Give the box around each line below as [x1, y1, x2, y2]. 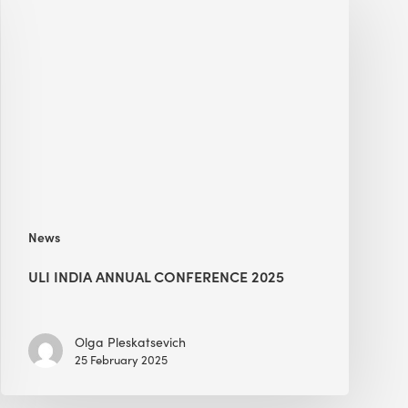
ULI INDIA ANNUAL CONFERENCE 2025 [28, 265, 285, 286]
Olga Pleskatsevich [75, 332, 187, 351]
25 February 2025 [75, 351, 168, 368]
